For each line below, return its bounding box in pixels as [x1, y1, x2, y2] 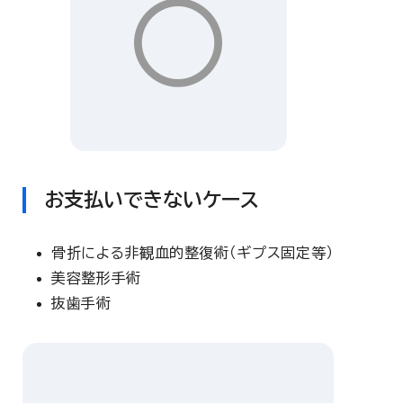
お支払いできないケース [44, 190, 260, 210]
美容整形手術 [51, 271, 141, 285]
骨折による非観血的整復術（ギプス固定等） [51, 246, 334, 260]
